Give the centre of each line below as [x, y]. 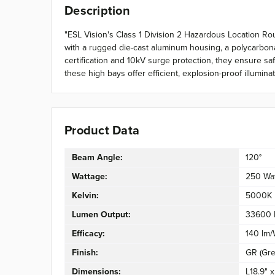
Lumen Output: [101, 215]
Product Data [102, 130]
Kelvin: [85, 196]
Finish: [85, 253]
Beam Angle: [97, 157]
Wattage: [89, 176]
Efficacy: [88, 234]
